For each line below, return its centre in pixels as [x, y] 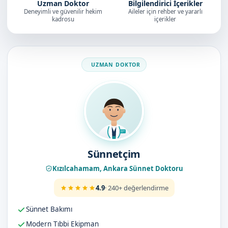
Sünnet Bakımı [49, 209]
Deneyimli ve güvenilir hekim [63, 11]
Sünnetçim [114, 154]
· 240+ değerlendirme [136, 188]
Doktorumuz [42, 52]
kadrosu [63, 19]
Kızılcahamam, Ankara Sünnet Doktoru [118, 168]
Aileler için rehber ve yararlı [165, 11]
